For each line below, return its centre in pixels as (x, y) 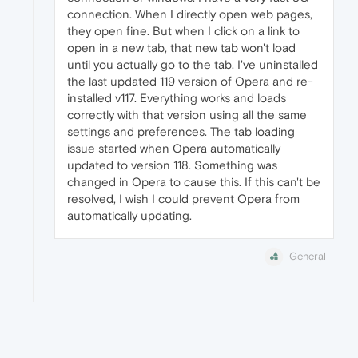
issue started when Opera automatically (174, 149)
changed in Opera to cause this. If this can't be (194, 182)
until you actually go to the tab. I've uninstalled (193, 65)
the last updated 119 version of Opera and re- (190, 82)
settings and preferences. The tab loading (181, 132)
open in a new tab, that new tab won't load (181, 48)
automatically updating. (129, 216)
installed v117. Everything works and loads (177, 98)
